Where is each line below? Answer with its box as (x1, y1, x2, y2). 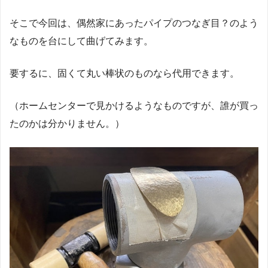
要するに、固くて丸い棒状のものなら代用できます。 (10, 68, 239, 78)
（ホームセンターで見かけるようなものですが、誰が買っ (10, 100, 258, 111)
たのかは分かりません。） (10, 118, 124, 129)
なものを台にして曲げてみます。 (10, 35, 153, 46)
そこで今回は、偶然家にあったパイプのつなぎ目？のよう (10, 17, 258, 28)
